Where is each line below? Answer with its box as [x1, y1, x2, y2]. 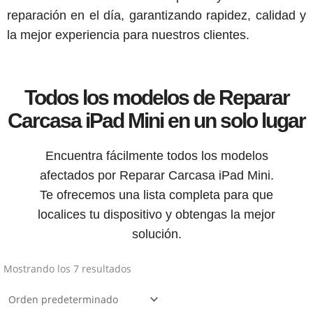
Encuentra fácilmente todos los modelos [45, 149, 268, 163]
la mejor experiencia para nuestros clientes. [7, 28, 249, 43]
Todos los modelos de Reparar [24, 86, 289, 110]
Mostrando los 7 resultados [3, 261, 131, 275]
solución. [131, 227, 182, 242]
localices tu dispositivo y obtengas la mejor [38, 208, 275, 222]
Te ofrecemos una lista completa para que [40, 188, 273, 203]
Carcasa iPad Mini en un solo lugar [8, 109, 305, 133]
